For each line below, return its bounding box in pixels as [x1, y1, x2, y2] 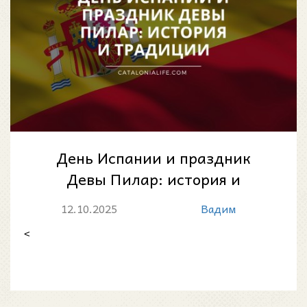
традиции [116, 187, 191, 212]
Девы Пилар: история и [66, 166, 241, 191]
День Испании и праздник [56, 145, 251, 170]
